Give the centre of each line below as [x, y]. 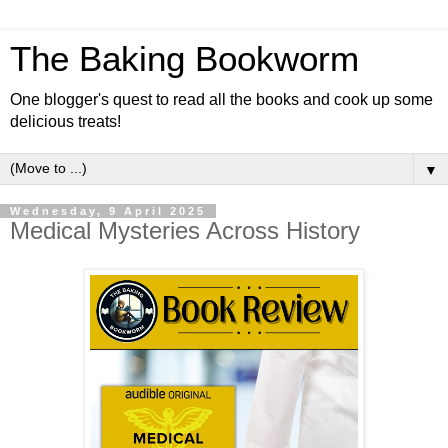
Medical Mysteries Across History [185, 230]
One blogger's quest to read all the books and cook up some [221, 99]
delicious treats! [65, 121]
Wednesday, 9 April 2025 [108, 211]
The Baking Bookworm [184, 59]
